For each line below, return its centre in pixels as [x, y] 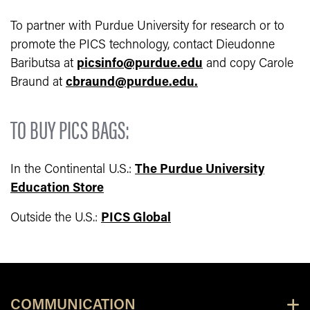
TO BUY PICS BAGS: [70, 129]
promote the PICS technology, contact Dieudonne [143, 45]
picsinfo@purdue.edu [140, 64]
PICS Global [136, 218]
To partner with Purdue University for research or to [147, 27]
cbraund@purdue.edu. [132, 83]
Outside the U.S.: [56, 218]
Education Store [57, 189]
